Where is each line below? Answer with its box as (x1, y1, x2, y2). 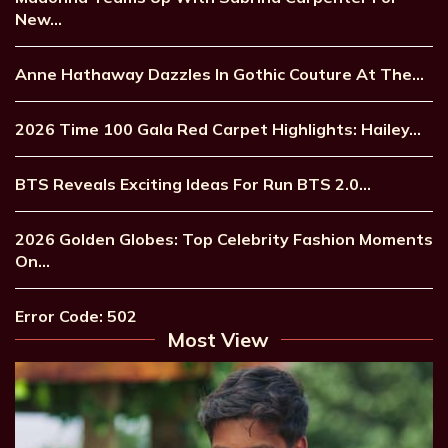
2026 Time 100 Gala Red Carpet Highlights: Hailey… (15, 118, 421, 139)
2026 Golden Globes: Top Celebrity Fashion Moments (15, 228, 433, 249)
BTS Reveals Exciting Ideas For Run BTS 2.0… (15, 173, 371, 194)
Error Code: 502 (15, 305, 137, 326)
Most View (167, 326, 269, 352)
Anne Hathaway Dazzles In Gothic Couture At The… (15, 63, 424, 84)
